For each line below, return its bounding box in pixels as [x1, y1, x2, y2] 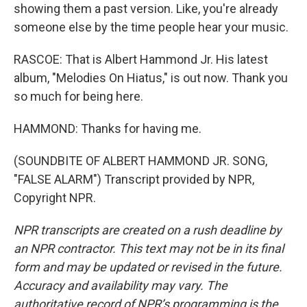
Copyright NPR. [14, 191, 96, 205]
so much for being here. [14, 89, 143, 103]
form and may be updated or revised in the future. [14, 260, 282, 274]
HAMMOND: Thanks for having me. [14, 121, 201, 136]
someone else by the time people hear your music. [14, 20, 288, 34]
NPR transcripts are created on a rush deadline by [14, 223, 282, 237]
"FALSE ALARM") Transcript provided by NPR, [14, 172, 254, 186]
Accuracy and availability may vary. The [14, 278, 228, 293]
